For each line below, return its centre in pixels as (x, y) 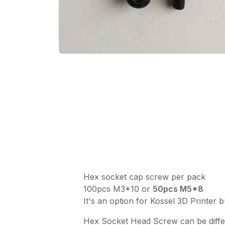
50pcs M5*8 (178, 189)
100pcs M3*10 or (118, 189)
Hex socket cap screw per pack (144, 177)
